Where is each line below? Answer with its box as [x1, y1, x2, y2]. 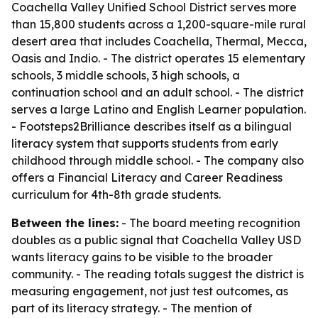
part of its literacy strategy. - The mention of [11, 301, 252, 315]
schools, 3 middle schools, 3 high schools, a [11, 68, 240, 82]
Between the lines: [11, 216, 119, 230]
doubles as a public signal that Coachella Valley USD [11, 233, 301, 247]
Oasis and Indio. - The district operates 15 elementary [11, 51, 305, 65]
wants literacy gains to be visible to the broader [11, 250, 273, 264]
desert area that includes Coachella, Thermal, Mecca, [11, 34, 307, 48]
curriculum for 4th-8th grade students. [11, 187, 221, 202]
